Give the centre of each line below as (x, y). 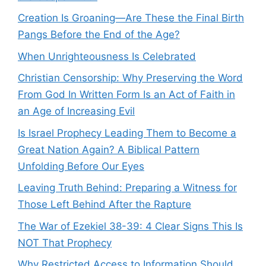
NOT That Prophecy (65, 243)
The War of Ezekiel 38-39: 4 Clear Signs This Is (130, 226)
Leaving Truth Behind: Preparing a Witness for (127, 188)
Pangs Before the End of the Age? (99, 34)
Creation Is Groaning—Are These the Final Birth (131, 18)
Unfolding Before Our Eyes (81, 166)
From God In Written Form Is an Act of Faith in (126, 94)
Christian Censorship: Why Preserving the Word (130, 78)
